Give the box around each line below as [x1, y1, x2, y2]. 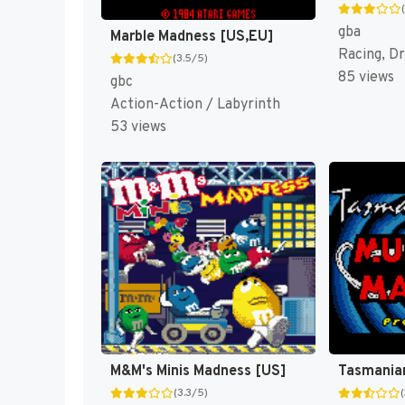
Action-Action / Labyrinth [110, 96, 280, 115]
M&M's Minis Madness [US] [110, 363, 287, 381]
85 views [337, 69, 394, 88]
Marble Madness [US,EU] [110, 28, 274, 47]
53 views [110, 118, 166, 137]
